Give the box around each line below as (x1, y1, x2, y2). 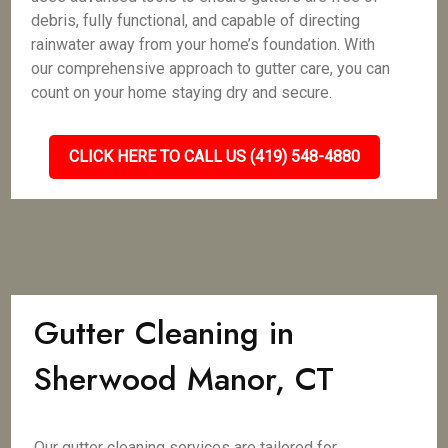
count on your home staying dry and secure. (31, 83, 333, 102)
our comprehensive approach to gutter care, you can (31, 59, 391, 78)
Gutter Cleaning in (34, 310, 295, 356)
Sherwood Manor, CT (34, 356, 335, 402)
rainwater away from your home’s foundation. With (31, 35, 376, 54)
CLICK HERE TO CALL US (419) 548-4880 (68, 147, 360, 166)
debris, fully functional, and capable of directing (31, 11, 361, 30)
